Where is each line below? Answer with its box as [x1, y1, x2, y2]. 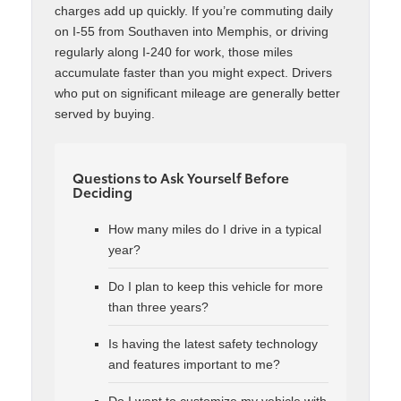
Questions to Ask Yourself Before [73, 166, 289, 187]
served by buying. [55, 106, 155, 121]
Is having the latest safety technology [108, 336, 318, 351]
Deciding [73, 181, 132, 201]
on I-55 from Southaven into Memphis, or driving [55, 23, 328, 38]
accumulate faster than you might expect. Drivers [55, 64, 332, 80]
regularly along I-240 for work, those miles [55, 44, 293, 59]
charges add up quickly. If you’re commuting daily [55, 3, 333, 18]
